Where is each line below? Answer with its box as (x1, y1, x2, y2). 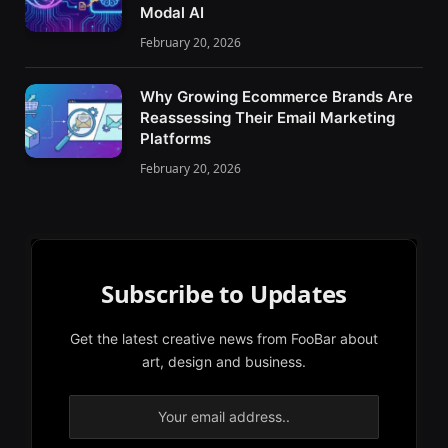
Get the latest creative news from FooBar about (70, 329, 378, 347)
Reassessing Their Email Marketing (140, 107, 395, 127)
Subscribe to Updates (100, 276, 348, 310)
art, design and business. (142, 352, 306, 370)
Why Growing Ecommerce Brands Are (140, 86, 413, 106)
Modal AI (140, 2, 204, 22)
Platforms (140, 128, 211, 148)
